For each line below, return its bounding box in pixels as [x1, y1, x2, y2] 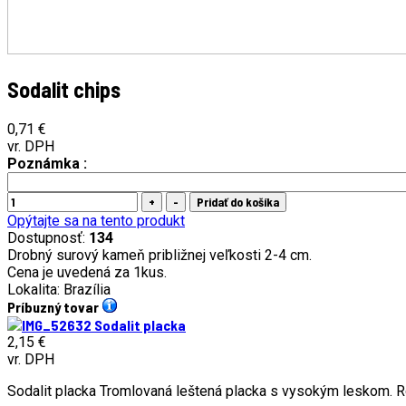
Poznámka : [7, 155, 87, 173]
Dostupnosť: [7, 229, 89, 247]
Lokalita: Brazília [7, 281, 111, 299]
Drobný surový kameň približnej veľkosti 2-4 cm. [7, 246, 312, 265]
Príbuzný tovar [7, 298, 99, 316]
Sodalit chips [7, 76, 121, 103]
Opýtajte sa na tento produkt [7, 212, 185, 230]
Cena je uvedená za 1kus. [7, 264, 167, 282]
